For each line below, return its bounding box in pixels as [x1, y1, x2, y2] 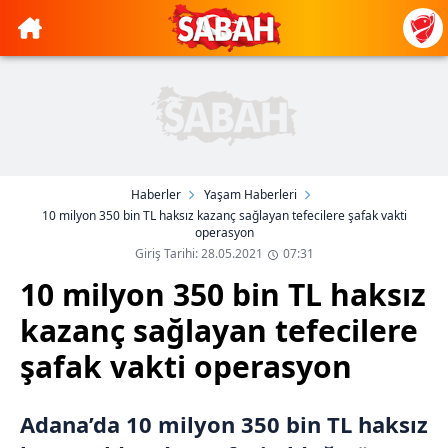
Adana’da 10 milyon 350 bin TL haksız [20, 409, 428, 439]
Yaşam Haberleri [204, 186, 297, 203]
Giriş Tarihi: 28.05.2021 [134, 245, 263, 262]
